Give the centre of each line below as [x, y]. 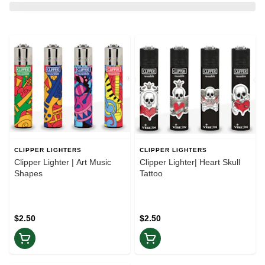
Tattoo [151, 174]
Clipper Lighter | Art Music [63, 162]
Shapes [28, 174]
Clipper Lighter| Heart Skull [190, 162]
